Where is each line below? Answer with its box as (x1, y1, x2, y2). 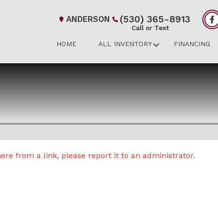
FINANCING (174, 39, 211, 48)
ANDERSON (66, 14, 110, 24)
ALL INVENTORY (98, 39, 152, 48)
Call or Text (131, 24, 169, 32)
